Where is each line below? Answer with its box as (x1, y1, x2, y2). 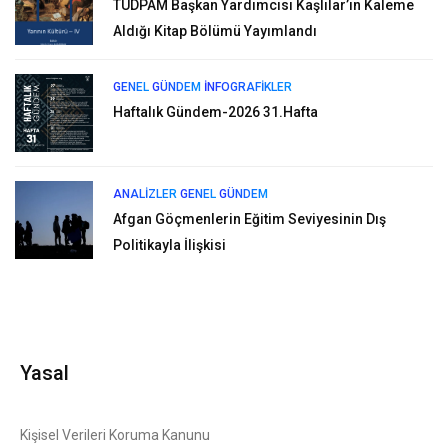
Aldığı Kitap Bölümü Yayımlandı (113, 22, 317, 39)
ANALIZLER (113, 186, 177, 201)
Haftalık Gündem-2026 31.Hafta (113, 103, 318, 120)
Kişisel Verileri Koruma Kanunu (20, 426, 210, 443)
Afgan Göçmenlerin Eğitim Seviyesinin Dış (113, 210, 386, 227)
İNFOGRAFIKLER (204, 79, 292, 94)
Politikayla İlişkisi (113, 236, 226, 253)
